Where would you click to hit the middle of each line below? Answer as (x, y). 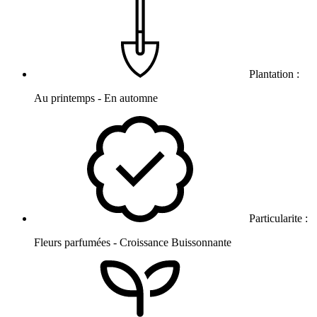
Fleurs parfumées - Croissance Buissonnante (133, 243)
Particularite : (278, 219)
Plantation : (274, 74)
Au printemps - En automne (96, 98)
